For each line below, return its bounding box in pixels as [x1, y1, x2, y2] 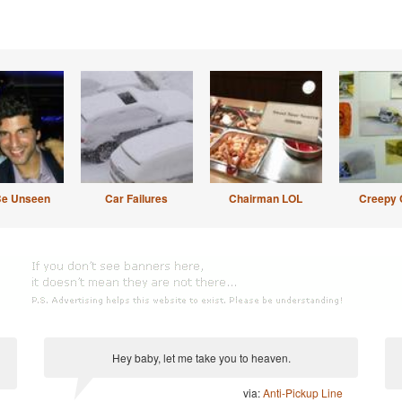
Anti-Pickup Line [263, 385, 343, 400]
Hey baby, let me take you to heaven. [111, 350, 291, 365]
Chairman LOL [229, 190, 302, 206]
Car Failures [105, 190, 168, 206]
